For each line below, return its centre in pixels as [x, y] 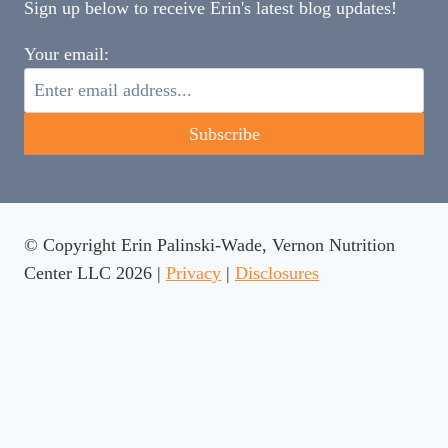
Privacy [193, 273]
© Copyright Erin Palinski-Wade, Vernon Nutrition [209, 245]
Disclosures [277, 273]
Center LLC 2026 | [95, 273]
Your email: [66, 54]
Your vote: [69, 420]
